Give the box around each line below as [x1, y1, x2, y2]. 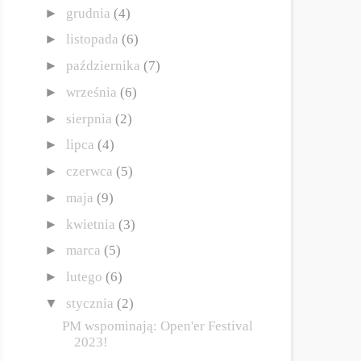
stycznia [65, 295, 117, 311]
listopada [65, 31, 122, 48]
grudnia [65, 5, 114, 21]
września [65, 84, 120, 100]
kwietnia [65, 216, 118, 232]
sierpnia [65, 110, 115, 127]
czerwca [65, 164, 116, 179]
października [65, 58, 143, 73]
